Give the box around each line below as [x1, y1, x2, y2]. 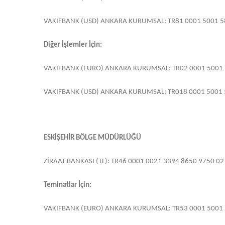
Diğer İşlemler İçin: [44, 41, 102, 49]
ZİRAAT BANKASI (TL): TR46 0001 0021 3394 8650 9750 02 [44, 158, 224, 166]
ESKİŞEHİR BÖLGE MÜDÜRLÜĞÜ [44, 134, 141, 142]
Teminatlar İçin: [44, 181, 91, 189]
